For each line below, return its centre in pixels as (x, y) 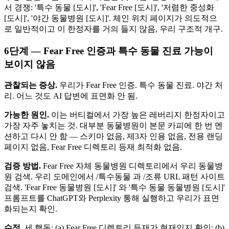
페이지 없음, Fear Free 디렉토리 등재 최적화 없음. (93, 147)
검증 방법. (22, 166)
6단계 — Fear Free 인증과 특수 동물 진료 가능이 (109, 51)
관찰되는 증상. (31, 85)
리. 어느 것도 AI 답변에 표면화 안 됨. (71, 96)
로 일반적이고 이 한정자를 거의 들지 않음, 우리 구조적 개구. (113, 29)
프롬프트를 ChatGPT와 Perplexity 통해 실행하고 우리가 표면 (112, 198)
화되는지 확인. (31, 209)
